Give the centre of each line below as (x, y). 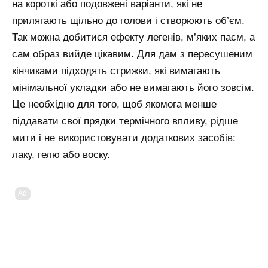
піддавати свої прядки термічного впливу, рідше (125, 121)
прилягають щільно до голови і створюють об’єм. (128, 20)
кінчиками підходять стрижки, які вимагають (116, 71)
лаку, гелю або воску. (61, 154)
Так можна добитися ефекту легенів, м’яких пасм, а (133, 37)
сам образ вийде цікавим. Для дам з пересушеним (132, 54)
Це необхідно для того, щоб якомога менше (114, 104)
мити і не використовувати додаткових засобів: (124, 138)
